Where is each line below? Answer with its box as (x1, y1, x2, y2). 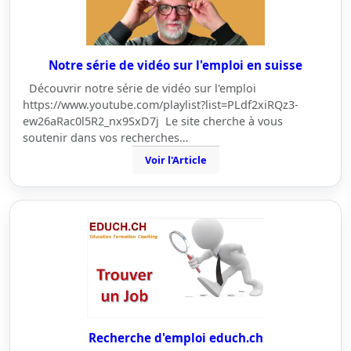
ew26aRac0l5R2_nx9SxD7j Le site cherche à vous (23, 114, 283, 128)
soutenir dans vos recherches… (23, 130, 188, 145)
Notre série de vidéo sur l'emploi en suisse (49, 57, 302, 73)
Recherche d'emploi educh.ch (88, 330, 263, 346)
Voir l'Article (144, 153, 207, 167)
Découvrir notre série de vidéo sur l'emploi (23, 81, 266, 96)
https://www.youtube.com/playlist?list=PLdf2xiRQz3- (23, 97, 299, 112)
